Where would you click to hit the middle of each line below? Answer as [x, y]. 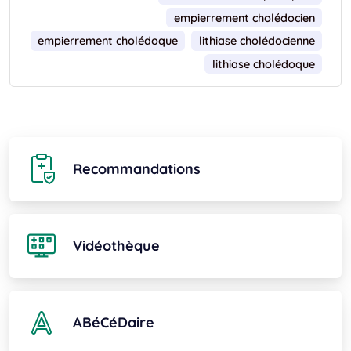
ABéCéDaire [114, 323]
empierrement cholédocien [244, 18]
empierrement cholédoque [107, 41]
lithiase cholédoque [263, 64]
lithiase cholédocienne [257, 41]
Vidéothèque [116, 246]
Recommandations [137, 169]
